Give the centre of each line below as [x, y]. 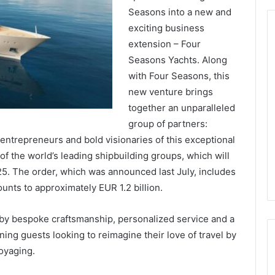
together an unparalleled [181, 108]
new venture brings [170, 92]
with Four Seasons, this [179, 76]
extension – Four [164, 44]
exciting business [166, 28]
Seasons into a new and [180, 12]
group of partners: [168, 124]
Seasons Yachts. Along [177, 60]
